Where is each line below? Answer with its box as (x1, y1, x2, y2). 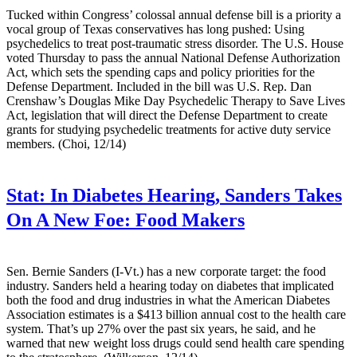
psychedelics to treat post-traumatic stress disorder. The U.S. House (6, 36, 343, 50)
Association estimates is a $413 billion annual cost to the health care (6, 308, 346, 321)
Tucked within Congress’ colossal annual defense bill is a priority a (6, 7, 341, 22)
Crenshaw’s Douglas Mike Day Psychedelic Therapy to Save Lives (6, 93, 345, 108)
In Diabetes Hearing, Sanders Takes (45, 184, 342, 206)
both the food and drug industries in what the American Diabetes (6, 293, 330, 307)
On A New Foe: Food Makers (6, 209, 245, 230)
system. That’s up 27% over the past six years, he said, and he (6, 322, 316, 335)
